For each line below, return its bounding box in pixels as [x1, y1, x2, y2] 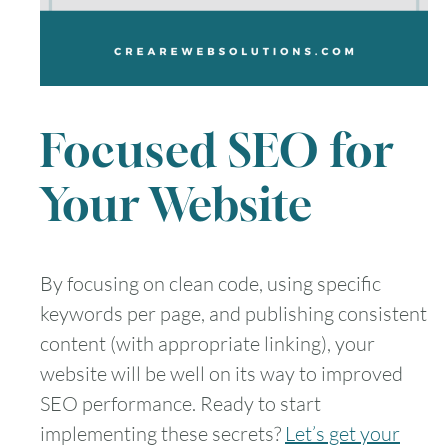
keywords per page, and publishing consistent [40, 300, 427, 326]
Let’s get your [285, 420, 400, 446]
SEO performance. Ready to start [40, 390, 321, 416]
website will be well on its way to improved [40, 360, 403, 386]
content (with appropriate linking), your [40, 330, 375, 356]
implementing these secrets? [40, 420, 285, 446]
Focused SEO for [40, 123, 394, 178]
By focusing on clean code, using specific [40, 270, 381, 296]
